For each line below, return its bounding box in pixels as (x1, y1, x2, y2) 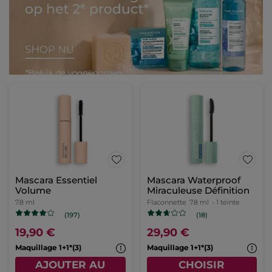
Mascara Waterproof (146, 174, 240, 186)
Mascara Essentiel (15, 174, 97, 186)
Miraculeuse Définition (146, 185, 250, 197)
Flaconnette (146, 198, 186, 207)
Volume (15, 185, 51, 197)
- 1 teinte (211, 198, 240, 207)
